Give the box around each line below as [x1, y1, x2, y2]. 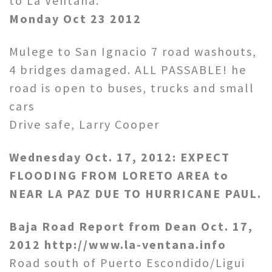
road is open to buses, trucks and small [9, 80, 254, 95]
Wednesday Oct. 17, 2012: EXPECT [9, 149, 230, 165]
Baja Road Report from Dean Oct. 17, [9, 218, 253, 234]
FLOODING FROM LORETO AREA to [9, 167, 229, 183]
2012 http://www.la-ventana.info [9, 236, 226, 252]
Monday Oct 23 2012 [9, 10, 141, 26]
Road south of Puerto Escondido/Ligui [9, 254, 245, 270]
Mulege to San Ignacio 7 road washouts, [9, 43, 257, 59]
